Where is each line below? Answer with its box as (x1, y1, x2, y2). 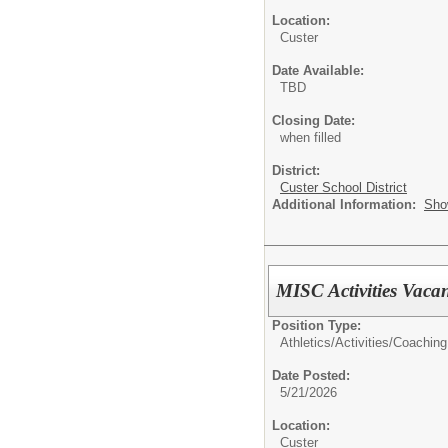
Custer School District (280, 179, 407, 195)
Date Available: (272, 62, 364, 78)
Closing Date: (272, 112, 355, 128)
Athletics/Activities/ (280, 335, 393, 351)
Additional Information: (272, 196, 424, 212)
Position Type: (272, 318, 361, 334)
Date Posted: (272, 368, 350, 384)
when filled (280, 129, 341, 145)
